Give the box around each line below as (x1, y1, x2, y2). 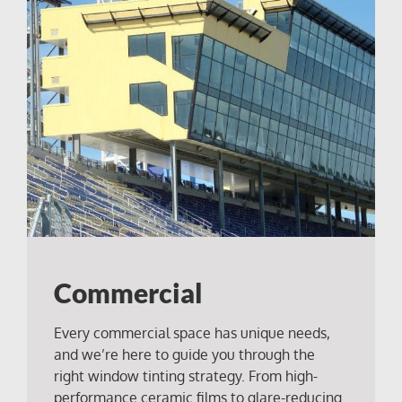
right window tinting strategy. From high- (53, 367, 318, 386)
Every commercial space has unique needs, (53, 324, 330, 343)
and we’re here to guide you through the (53, 345, 315, 364)
